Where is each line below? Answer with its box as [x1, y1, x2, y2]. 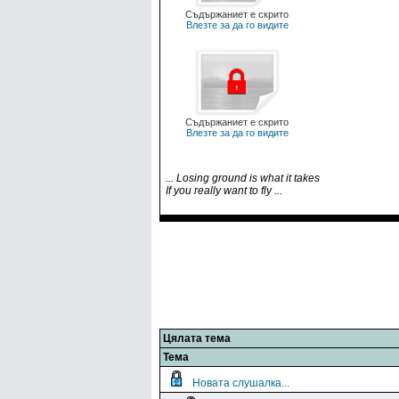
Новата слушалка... [192, 377, 289, 389]
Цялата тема [163, 332, 231, 345]
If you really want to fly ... [166, 184, 282, 197]
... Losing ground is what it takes [166, 172, 320, 184]
